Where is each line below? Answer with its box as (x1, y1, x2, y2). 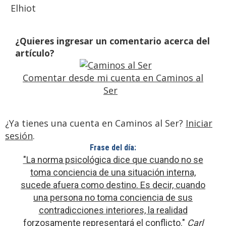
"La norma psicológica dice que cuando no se (23, 154, 203, 165)
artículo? (15, 47, 54, 60)
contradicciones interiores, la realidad (38, 205, 188, 216)
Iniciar (186, 117, 212, 130)
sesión (5, 130, 33, 142)
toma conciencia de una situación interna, (30, 167, 196, 178)
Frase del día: (90, 143, 136, 153)
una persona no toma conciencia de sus (33, 192, 193, 203)
